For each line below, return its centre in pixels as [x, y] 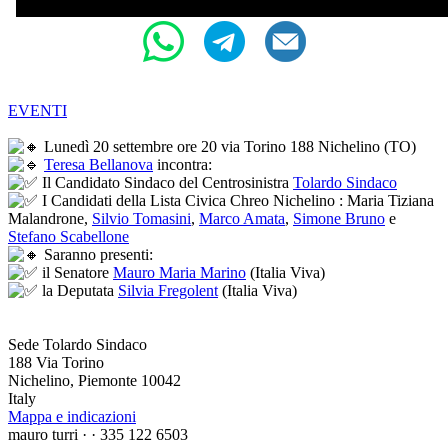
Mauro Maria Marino [179, 272]
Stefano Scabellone [68, 236]
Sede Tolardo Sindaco [77, 344]
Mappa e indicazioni [72, 416]
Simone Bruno [339, 218]
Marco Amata [242, 218]
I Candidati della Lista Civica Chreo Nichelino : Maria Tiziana [236, 200]
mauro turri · [49, 434]
